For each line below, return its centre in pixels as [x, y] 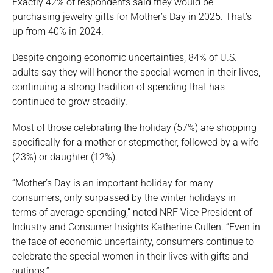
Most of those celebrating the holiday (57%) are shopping [134, 128]
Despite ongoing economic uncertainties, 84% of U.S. [125, 58]
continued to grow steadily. [70, 102]
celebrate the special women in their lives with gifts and [130, 257]
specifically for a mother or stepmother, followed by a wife [135, 143]
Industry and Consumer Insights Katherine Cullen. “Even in [136, 227]
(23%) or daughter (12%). [65, 157]
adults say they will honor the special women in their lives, [136, 73]
